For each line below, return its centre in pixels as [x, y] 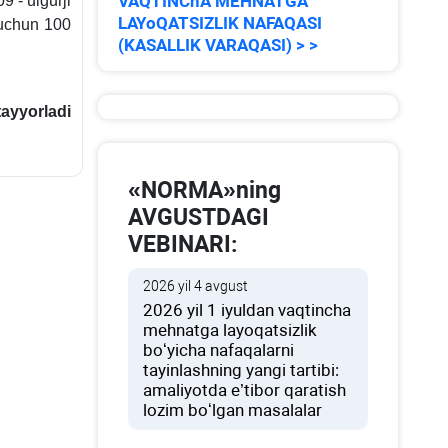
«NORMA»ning [205, 190]
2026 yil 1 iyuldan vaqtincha [247, 310]
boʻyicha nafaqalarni [219, 350]
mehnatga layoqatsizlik [230, 330]
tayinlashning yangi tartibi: [241, 370]
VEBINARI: [183, 244]
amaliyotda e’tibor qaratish [245, 390]
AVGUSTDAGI [199, 217]
